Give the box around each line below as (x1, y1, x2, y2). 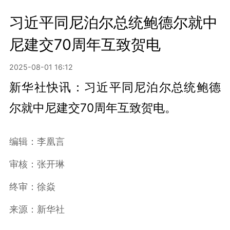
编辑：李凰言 (9, 136, 65, 147)
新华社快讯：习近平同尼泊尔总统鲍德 (9, 80, 221, 94)
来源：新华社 (9, 203, 65, 215)
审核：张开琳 (9, 158, 65, 169)
